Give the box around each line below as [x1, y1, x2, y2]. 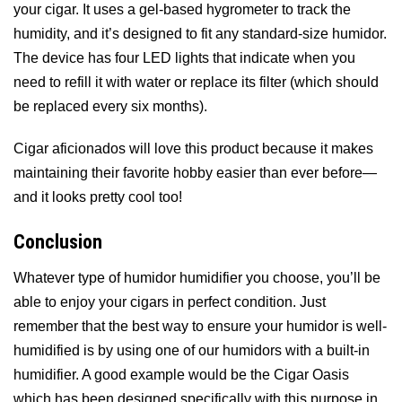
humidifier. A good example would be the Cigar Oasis [13, 366, 349, 382]
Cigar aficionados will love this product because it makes [13, 141, 373, 157]
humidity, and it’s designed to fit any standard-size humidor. [13, 26, 387, 42]
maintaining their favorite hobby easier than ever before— [13, 165, 377, 181]
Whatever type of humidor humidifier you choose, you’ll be [13, 269, 380, 285]
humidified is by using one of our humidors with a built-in [13, 342, 370, 358]
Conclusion [13, 230, 102, 253]
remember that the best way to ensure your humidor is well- [13, 318, 387, 334]
